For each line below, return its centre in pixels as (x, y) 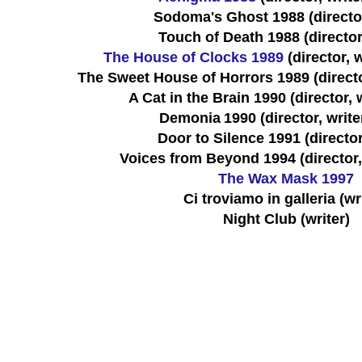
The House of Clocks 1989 (195, 57)
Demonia (189, 118)
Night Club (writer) (286, 219)
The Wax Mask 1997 (286, 178)
